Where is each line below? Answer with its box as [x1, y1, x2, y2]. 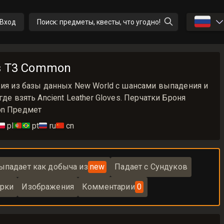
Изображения [21, 182, 74, 191]
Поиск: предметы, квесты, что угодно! [36, 18, 160, 26]
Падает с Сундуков [114, 162, 187, 171]
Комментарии [82, 182, 135, 191]
